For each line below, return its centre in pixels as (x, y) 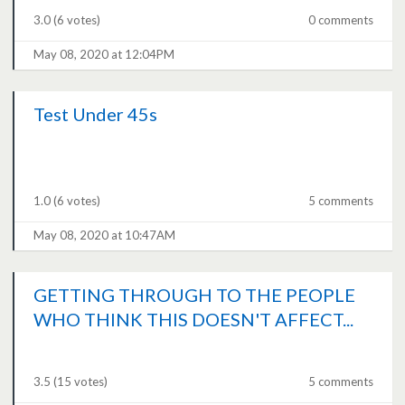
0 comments (340, 20)
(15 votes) (81, 382)
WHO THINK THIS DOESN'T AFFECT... (194, 320)
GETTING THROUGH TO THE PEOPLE (195, 295)
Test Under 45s (96, 114)
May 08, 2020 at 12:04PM (104, 55)
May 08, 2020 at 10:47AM (105, 235)
